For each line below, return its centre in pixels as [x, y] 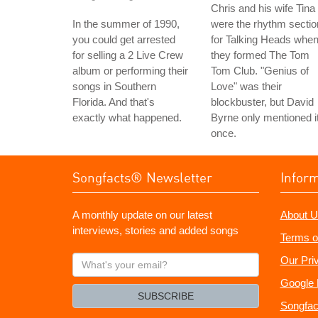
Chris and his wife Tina [263, 8]
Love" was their [246, 86]
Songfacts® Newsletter [142, 177]
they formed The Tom [260, 55]
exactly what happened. [127, 117]
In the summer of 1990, [126, 24]
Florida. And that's [114, 102]
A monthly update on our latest [142, 215]
